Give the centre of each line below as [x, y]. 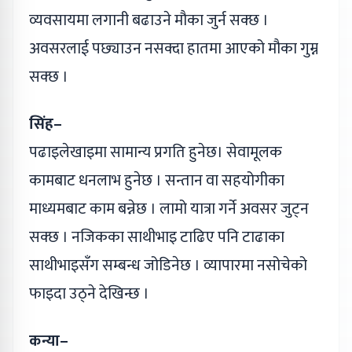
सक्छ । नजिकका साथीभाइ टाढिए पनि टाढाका [157, 237]
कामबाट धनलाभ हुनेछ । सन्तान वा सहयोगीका [157, 180]
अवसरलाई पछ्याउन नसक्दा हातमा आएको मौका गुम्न [174, 48]
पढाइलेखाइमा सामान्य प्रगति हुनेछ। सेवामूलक [156, 152]
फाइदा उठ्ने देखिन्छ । [89, 293]
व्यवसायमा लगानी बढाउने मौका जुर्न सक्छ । [149, 20]
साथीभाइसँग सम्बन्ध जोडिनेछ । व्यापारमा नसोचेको [168, 265]
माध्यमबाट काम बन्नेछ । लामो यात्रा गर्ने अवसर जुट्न [169, 209]
